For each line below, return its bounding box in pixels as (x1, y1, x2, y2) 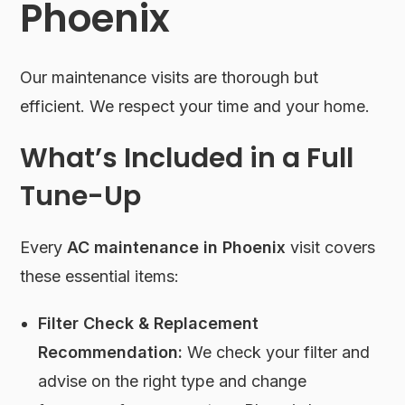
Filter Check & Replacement (38, 314, 259, 334)
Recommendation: (38, 343, 184, 363)
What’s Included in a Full (20, 139, 354, 178)
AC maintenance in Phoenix (67, 238, 287, 258)
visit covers (286, 238, 376, 258)
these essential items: (20, 267, 180, 287)
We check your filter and (183, 343, 371, 363)
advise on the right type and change (38, 372, 307, 391)
